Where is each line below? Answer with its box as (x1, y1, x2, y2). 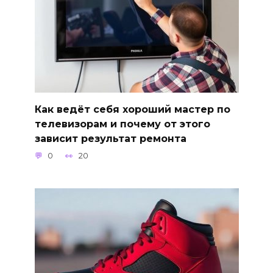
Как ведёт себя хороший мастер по (34, 103, 230, 115)
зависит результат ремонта (34, 132, 186, 144)
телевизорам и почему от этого (34, 118, 210, 130)
